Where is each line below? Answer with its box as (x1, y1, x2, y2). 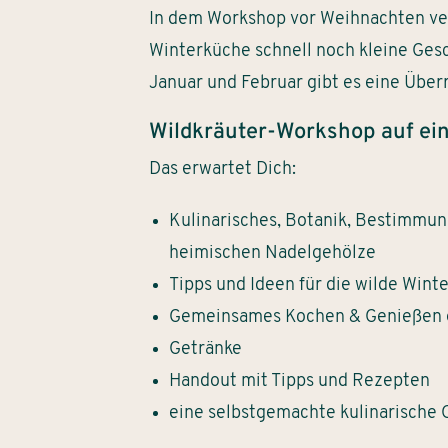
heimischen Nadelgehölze (169, 243, 377, 263)
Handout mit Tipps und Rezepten (169, 371, 431, 391)
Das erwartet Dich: (149, 159, 297, 179)
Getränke (169, 339, 243, 359)
